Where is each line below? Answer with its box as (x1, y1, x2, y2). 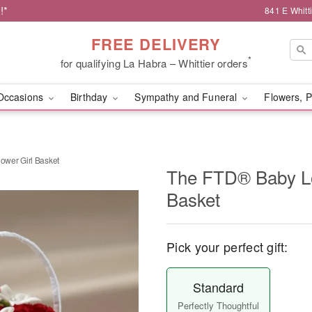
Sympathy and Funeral (134, 90, 240, 104)
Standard (192, 278, 244, 296)
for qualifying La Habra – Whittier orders (60, 55, 248, 70)
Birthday (70, 90, 111, 104)
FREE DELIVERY (91, 32, 221, 55)
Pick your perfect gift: (166, 237, 288, 256)
